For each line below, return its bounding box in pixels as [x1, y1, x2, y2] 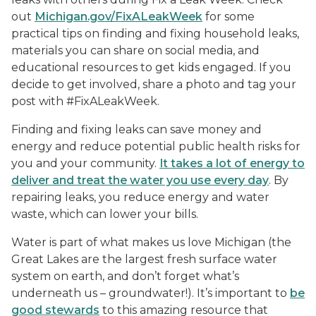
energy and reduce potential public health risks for [11, 140, 300, 154]
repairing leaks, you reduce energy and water [11, 190, 269, 205]
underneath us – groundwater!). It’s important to [11, 286, 290, 300]
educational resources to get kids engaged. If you [11, 61, 291, 75]
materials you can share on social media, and [11, 44, 260, 58]
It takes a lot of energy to [159, 157, 305, 171]
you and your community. [11, 157, 159, 171]
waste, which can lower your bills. [11, 207, 198, 221]
